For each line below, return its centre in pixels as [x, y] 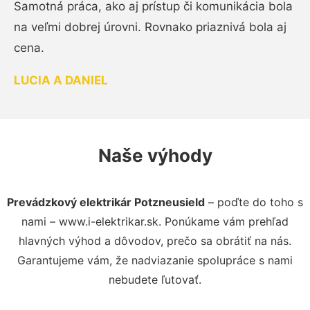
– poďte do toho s [254, 202]
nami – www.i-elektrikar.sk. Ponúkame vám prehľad [155, 221]
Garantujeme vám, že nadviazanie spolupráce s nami [155, 260]
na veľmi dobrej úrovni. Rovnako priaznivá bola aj [150, 27]
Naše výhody [155, 155]
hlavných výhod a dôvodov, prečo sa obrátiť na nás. [155, 240]
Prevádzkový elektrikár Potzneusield [106, 202]
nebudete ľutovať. [155, 279]
